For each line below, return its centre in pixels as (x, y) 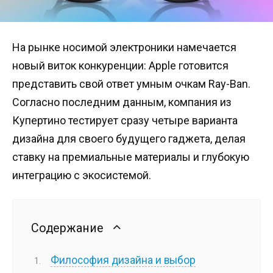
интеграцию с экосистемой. (82, 175)
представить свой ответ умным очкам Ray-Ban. (131, 84)
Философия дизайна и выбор (123, 260)
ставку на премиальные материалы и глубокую (131, 157)
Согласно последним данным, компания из (122, 102)
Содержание (67, 228)
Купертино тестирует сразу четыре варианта (125, 121)
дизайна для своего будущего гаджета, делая (129, 139)
